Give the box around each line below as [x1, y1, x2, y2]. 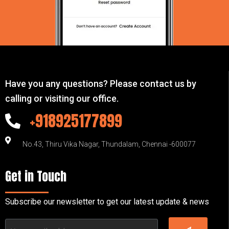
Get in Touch [5, 167, 66, 186]
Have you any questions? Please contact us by [5, 78, 196, 89]
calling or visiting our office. [5, 93, 119, 104]
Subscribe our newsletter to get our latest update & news [5, 197, 209, 207]
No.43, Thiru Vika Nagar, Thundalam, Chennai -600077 [22, 140, 196, 149]
